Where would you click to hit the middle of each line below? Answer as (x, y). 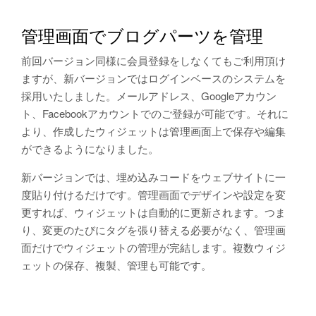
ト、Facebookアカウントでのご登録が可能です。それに (155, 113)
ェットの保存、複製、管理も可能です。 (116, 265)
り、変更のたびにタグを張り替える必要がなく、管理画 (153, 230)
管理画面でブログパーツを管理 (142, 35)
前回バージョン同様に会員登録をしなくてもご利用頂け (153, 60)
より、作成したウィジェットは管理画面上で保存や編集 (153, 131)
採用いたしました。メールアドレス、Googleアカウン (149, 96)
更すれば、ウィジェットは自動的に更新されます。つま (153, 212)
